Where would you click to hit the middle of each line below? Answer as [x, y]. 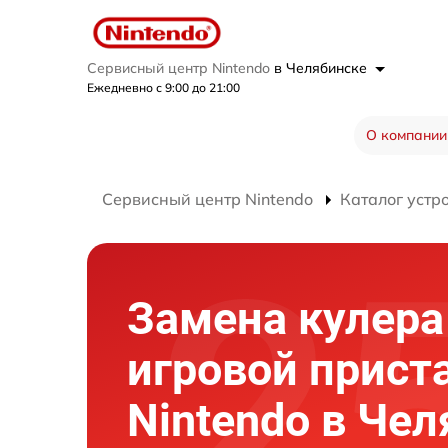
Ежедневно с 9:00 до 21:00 [163, 88]
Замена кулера [285, 318]
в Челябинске [322, 68]
